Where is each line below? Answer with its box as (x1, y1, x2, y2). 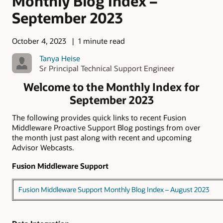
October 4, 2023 (12, 36, 66, 46)
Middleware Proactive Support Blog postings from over (12, 122, 201, 133)
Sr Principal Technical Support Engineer (39, 63, 175, 73)
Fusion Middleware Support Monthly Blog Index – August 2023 (18, 184, 209, 194)
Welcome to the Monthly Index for (23, 79, 200, 94)
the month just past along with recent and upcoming (12, 132, 192, 143)
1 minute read (78, 36, 125, 46)
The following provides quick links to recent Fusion (12, 112, 186, 123)
